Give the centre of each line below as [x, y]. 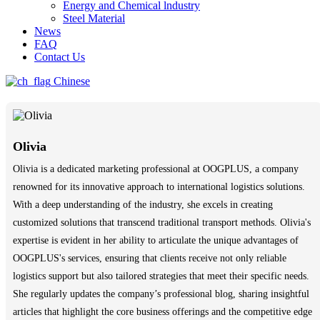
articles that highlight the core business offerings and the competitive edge [162, 312]
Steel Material [94, 18]
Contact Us [60, 57]
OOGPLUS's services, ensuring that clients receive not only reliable [150, 258]
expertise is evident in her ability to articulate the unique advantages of [156, 240]
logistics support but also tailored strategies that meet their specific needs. [161, 276]
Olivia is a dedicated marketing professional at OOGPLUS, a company [156, 169]
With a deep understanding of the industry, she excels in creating [143, 205]
